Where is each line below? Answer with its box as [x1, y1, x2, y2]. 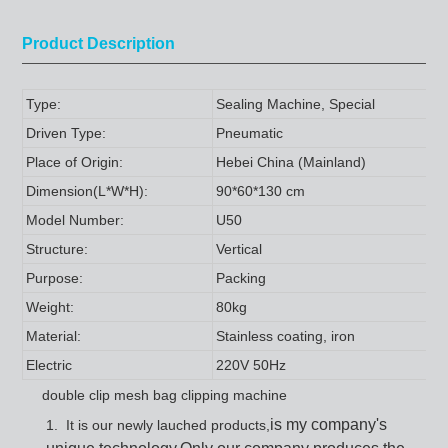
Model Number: [25, 211, 124, 228]
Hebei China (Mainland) [215, 153, 366, 170]
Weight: [25, 298, 74, 315]
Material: [25, 327, 81, 344]
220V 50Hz [215, 356, 286, 373]
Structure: [25, 240, 88, 257]
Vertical [215, 240, 262, 257]
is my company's [269, 415, 387, 433]
